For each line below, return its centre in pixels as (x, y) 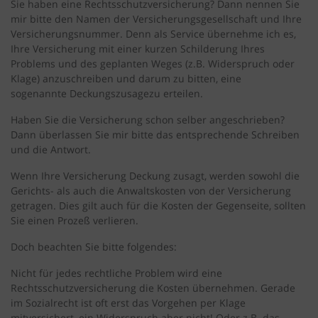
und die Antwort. (51, 150)
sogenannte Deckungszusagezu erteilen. (107, 94)
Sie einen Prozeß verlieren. (75, 221)
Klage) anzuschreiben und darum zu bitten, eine (126, 79)
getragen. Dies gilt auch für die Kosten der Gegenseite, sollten (158, 206)
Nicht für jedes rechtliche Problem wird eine (116, 273)
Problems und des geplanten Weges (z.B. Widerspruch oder (153, 64)
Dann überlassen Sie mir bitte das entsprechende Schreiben (155, 135)
